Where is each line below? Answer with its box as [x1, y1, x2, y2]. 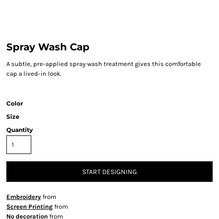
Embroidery [6, 193, 41, 200]
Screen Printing [6, 203, 53, 210]
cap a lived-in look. [6, 70, 61, 77]
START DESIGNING [82, 168, 137, 176]
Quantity [6, 126, 33, 133]
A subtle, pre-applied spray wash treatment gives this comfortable [6, 60, 201, 67]
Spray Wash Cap [6, 41, 89, 53]
